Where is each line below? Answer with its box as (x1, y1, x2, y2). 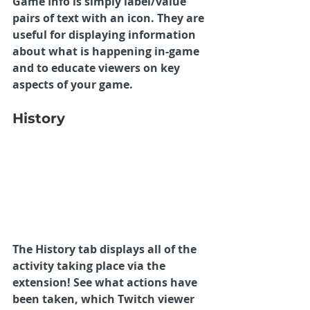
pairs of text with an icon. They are (12, 10, 207, 26)
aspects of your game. (12, 76, 133, 92)
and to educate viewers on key (12, 60, 183, 75)
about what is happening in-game (12, 43, 202, 59)
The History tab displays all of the (12, 241, 199, 257)
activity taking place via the (12, 257, 168, 273)
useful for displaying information (12, 26, 199, 42)
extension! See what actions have (12, 274, 200, 290)
